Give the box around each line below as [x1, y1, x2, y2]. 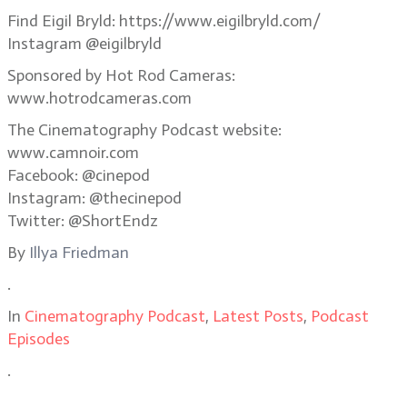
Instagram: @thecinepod [7, 188, 182, 208]
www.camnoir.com [7, 143, 139, 163]
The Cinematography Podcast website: [7, 120, 282, 140]
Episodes [7, 329, 70, 349]
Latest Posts [213, 306, 303, 326]
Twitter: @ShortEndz [7, 211, 158, 231]
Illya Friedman [29, 243, 129, 263]
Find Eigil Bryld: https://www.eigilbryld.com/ [7, 11, 321, 31]
